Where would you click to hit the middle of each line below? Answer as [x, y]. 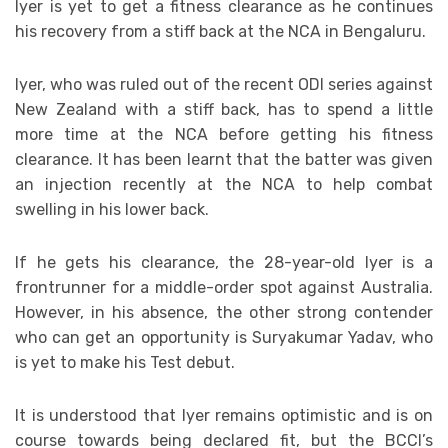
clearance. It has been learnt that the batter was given [224, 160]
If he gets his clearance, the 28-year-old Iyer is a [224, 263]
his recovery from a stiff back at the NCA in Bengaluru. [220, 32]
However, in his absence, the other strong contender [224, 313]
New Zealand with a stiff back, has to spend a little [224, 110]
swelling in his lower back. [112, 210]
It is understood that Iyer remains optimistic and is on [224, 416]
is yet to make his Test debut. [125, 363]
